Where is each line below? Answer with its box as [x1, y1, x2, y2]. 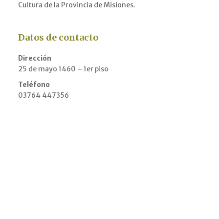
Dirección [18, 54, 51, 63]
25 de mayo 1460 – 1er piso [18, 65, 109, 73]
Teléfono [18, 80, 50, 89]
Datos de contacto [18, 32, 98, 43]
